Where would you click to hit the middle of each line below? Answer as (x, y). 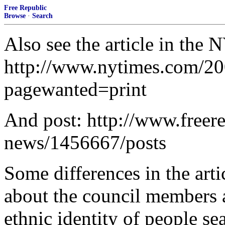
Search (42, 16)
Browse (15, 16)
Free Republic (25, 8)
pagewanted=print (75, 89)
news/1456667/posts (85, 142)
